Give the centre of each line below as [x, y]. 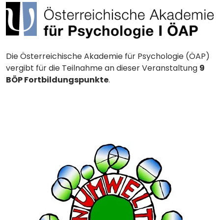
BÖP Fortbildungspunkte [57, 80]
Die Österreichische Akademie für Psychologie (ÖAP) [108, 56]
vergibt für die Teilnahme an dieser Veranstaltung [103, 68]
